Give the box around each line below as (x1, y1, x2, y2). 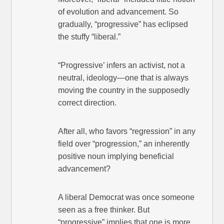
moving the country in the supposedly (58, 86, 190, 95)
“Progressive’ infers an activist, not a (58, 61, 185, 70)
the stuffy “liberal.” (58, 32, 121, 41)
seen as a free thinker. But (58, 205, 150, 214)
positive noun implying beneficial (58, 152, 174, 161)
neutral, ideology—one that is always (58, 73, 189, 82)
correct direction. (58, 98, 117, 107)
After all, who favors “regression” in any (58, 127, 196, 136)
